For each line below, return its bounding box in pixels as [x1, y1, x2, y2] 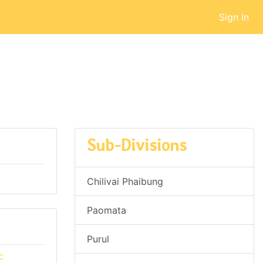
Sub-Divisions [87, 135, 187, 155]
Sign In [219, 11, 249, 23]
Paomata [87, 204, 126, 216]
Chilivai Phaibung [87, 176, 163, 187]
